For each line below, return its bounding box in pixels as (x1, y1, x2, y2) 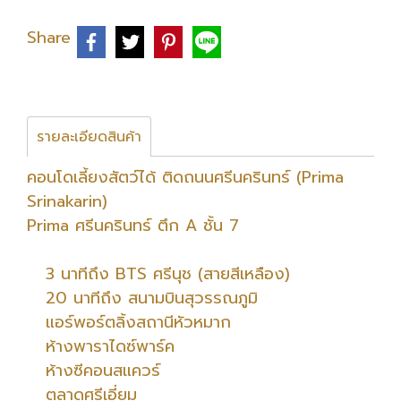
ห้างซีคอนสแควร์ (27, 358, 160, 384)
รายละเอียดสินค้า (37, 126, 141, 149)
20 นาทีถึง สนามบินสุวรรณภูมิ (27, 286, 258, 311)
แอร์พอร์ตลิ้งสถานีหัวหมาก (27, 310, 231, 336)
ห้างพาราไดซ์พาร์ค (27, 334, 175, 360)
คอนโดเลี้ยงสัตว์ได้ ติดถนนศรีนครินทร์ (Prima (27, 165, 344, 191)
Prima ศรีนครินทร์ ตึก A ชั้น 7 (27, 213, 245, 239)
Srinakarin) (27, 189, 107, 215)
